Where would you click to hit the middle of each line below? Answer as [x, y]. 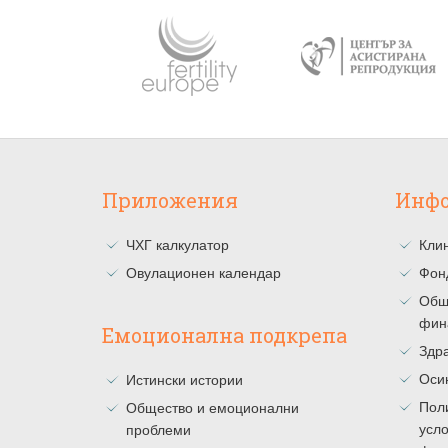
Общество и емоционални [212, 408]
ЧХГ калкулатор [177, 245]
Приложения [170, 200]
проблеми [158, 430]
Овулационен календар [203, 273]
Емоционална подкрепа [224, 335]
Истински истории [184, 380]
